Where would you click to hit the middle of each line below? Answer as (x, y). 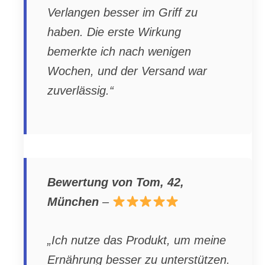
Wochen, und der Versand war (127, 71)
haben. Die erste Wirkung (114, 32)
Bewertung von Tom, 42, (116, 182)
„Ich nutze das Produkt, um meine (137, 240)
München (73, 202)
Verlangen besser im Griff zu (122, 13)
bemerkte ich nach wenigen (119, 52)
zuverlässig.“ (80, 91)
